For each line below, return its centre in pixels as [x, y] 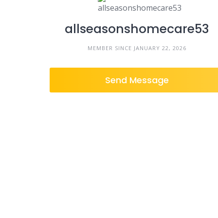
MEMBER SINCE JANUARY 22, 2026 [137, 48]
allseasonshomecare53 [137, 29]
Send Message [137, 80]
